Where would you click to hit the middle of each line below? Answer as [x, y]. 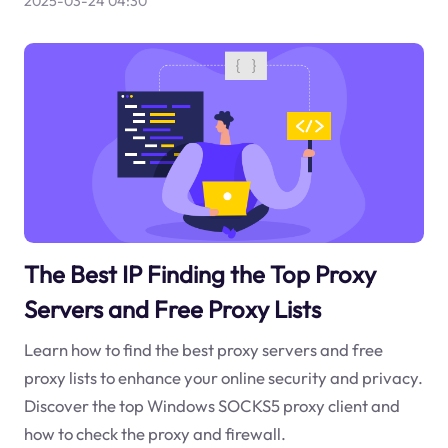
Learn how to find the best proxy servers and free [203, 350]
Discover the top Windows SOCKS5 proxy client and [211, 406]
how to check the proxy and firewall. [154, 434]
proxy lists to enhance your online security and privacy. [223, 378]
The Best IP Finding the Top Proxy [199, 273]
